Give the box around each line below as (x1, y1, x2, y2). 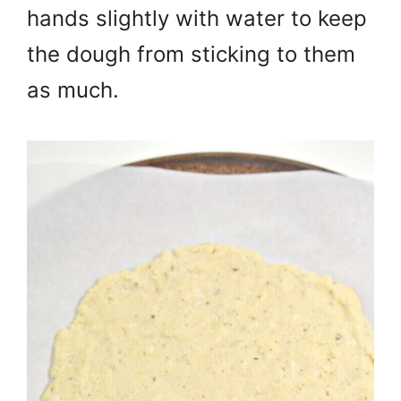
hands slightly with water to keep (27, 5, 367, 32)
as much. (27, 77, 125, 104)
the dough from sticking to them (27, 41, 355, 68)
